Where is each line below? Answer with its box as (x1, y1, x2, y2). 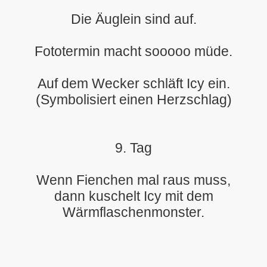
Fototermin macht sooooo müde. (35, 44, 232, 59)
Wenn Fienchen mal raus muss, (36, 172, 231, 188)
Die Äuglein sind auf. (70, 11, 197, 27)
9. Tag (115, 140, 152, 156)
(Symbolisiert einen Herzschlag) (35, 92, 232, 107)
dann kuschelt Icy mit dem (54, 188, 213, 204)
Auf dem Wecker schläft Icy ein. (37, 76, 230, 91)
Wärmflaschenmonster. (63, 204, 204, 220)
